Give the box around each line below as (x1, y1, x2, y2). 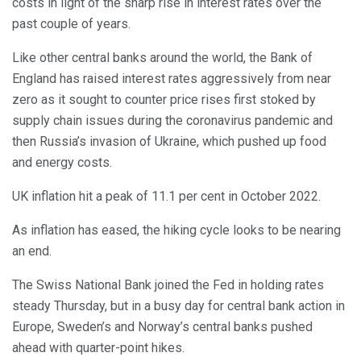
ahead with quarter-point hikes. (12, 339, 185, 355)
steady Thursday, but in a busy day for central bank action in (12, 297, 345, 313)
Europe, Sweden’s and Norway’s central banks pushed (12, 318, 313, 334)
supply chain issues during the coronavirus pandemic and (12, 112, 333, 128)
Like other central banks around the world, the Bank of (12, 49, 313, 65)
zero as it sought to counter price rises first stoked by (12, 91, 316, 107)
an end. (12, 243, 52, 259)
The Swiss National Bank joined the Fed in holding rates (12, 276, 324, 293)
